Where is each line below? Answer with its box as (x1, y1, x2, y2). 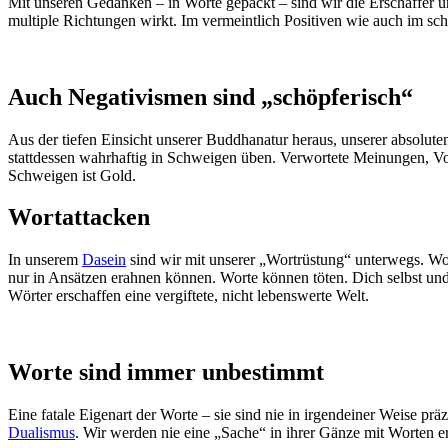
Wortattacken (8, 204, 150, 231)
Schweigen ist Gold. (8, 166, 136, 184)
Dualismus (8, 424, 75, 442)
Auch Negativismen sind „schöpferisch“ (8, 83, 413, 110)
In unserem (8, 251, 82, 269)
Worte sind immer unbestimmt (8, 359, 324, 386)
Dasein (82, 251, 126, 269)
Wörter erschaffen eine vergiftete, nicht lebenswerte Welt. (8, 287, 369, 305)
